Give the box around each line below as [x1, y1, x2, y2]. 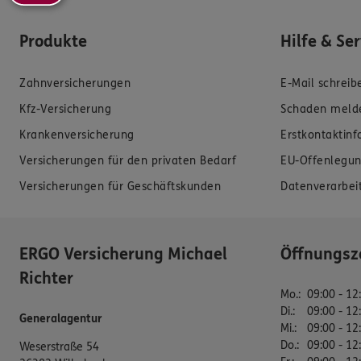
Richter [19, 269, 73, 288]
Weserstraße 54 [19, 340, 99, 355]
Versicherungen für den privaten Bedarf [19, 154, 236, 168]
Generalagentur [19, 312, 102, 326]
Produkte [19, 32, 87, 52]
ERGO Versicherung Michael [19, 245, 227, 264]
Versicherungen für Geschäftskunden [19, 180, 221, 194]
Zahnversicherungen [19, 77, 131, 91]
